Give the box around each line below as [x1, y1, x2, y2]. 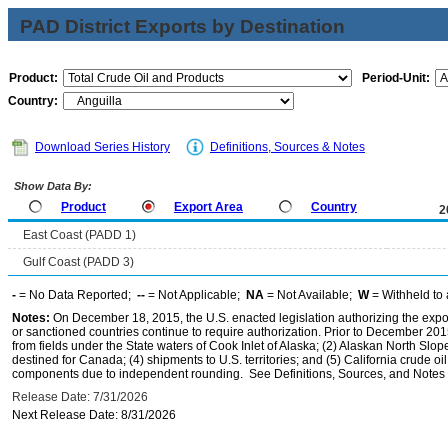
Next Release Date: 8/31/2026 [12, 408, 176, 422]
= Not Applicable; [145, 288, 246, 302]
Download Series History [35, 140, 170, 154]
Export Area [174, 200, 243, 214]
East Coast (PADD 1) [23, 228, 136, 242]
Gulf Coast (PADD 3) [23, 255, 134, 269]
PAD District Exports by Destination [20, 16, 345, 37]
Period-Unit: [362, 71, 430, 85]
